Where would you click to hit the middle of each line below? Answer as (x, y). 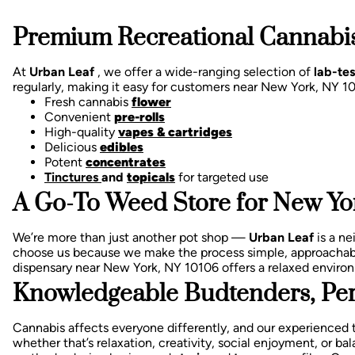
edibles (122, 147)
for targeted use (222, 177)
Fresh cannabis (88, 101)
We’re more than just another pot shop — (131, 237)
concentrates (126, 162)
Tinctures (73, 177)
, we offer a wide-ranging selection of (206, 71)
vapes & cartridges (175, 132)
